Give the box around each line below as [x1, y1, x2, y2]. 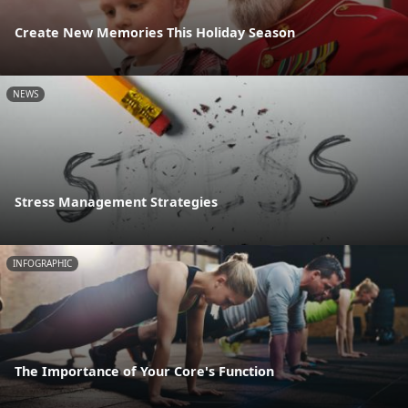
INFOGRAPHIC [13, 257, 72, 270]
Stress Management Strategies [15, 193, 218, 211]
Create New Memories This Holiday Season [15, 23, 295, 41]
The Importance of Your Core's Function [15, 362, 274, 381]
